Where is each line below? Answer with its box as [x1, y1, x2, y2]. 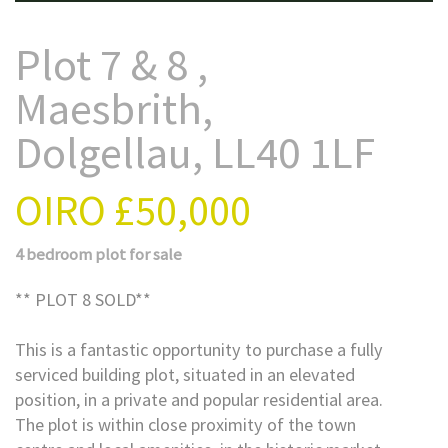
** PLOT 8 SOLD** [15, 288, 151, 311]
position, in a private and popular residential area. [15, 388, 383, 411]
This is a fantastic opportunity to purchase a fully [15, 338, 383, 361]
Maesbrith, [15, 80, 213, 136]
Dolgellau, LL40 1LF [15, 124, 375, 180]
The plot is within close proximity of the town [15, 413, 356, 436]
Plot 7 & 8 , [15, 36, 208, 92]
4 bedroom [15, 243, 92, 265]
